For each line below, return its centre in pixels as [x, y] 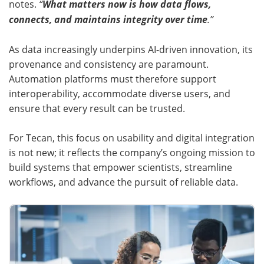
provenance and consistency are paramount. [109, 64]
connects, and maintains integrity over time [108, 19]
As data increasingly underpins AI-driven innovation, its [131, 49]
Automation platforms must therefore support [113, 78]
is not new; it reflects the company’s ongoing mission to [132, 152]
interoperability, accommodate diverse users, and [120, 93]
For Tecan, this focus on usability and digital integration [132, 137]
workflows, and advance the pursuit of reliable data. [123, 181]
